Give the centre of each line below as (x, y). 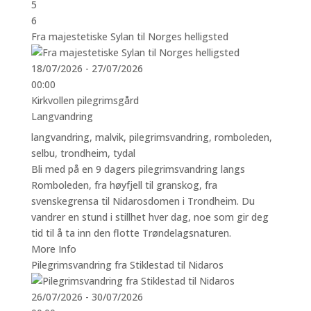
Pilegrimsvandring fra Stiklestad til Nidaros (127, 264)
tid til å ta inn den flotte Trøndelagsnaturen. (131, 233)
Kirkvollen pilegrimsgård (85, 100)
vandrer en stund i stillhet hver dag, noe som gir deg (150, 217)
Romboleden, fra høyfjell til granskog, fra (124, 185)
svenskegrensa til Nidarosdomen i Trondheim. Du (143, 201)
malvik (109, 137)
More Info (53, 249)
